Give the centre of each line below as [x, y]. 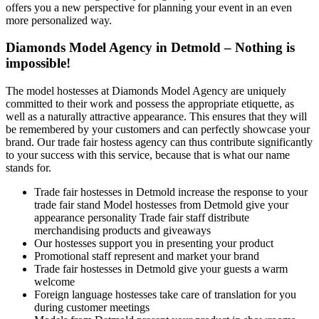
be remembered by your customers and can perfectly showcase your [158, 129]
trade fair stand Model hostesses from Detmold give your [161, 204]
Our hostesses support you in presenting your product [154, 243]
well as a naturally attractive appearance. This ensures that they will [156, 116]
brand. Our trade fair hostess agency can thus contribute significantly [159, 142]
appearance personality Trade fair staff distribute [142, 217]
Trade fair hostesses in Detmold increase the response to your [171, 192]
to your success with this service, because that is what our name [148, 155]
